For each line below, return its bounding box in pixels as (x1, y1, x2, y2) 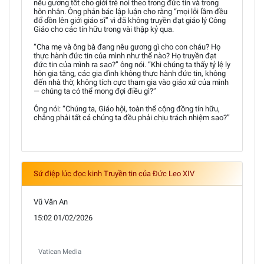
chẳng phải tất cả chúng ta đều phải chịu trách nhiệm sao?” (34, 113, 230, 122)
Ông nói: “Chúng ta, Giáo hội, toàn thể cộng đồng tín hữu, (34, 104, 220, 113)
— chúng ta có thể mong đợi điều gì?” (34, 86, 156, 95)
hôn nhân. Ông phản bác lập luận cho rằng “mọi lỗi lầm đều (34, 6, 227, 16)
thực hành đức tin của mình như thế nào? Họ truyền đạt (34, 51, 216, 60)
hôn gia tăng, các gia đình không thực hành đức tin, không (34, 68, 226, 78)
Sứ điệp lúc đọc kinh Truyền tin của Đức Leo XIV (34, 169, 194, 178)
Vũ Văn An (34, 197, 68, 206)
